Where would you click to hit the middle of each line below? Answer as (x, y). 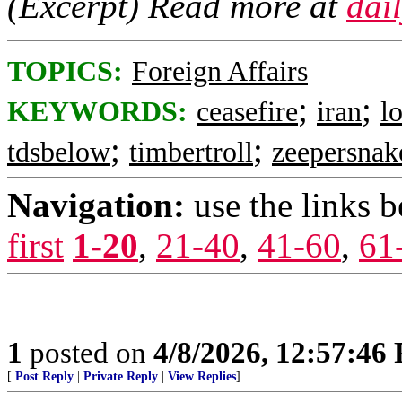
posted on (88, 352)
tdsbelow (59, 152)
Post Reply (44, 376)
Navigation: (96, 205)
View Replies (202, 376)
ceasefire (247, 112)
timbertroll (191, 152)
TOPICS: (65, 71)
